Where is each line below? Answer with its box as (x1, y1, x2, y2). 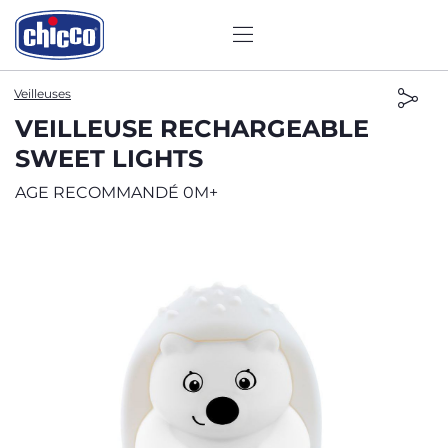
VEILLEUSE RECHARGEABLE (15, 114, 369, 143)
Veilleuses (14, 86, 71, 101)
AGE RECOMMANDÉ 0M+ (15, 183, 218, 202)
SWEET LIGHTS (15, 144, 203, 173)
